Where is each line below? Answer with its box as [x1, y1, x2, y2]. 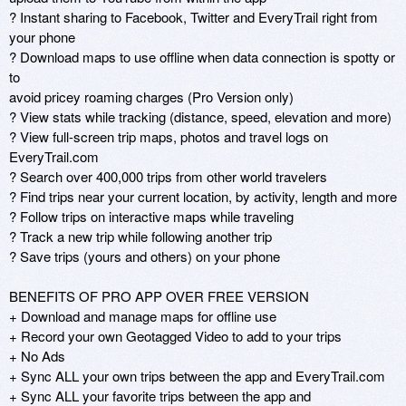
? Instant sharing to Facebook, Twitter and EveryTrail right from [9, 6, 378, 26]
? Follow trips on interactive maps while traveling [9, 206, 294, 226]
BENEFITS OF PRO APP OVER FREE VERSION [9, 285, 309, 305]
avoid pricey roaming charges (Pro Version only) [9, 86, 294, 106]
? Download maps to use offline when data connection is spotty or [9, 46, 395, 66]
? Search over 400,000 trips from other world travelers [9, 166, 327, 186]
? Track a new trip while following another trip [9, 226, 272, 246]
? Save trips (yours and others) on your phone [9, 246, 280, 266]
